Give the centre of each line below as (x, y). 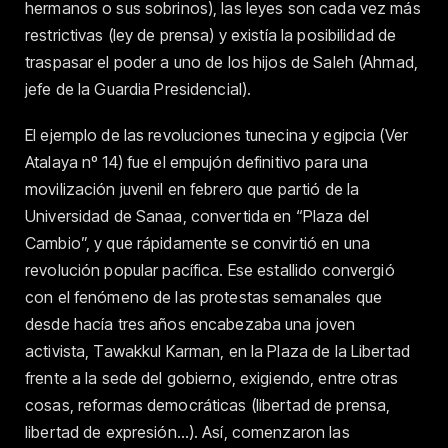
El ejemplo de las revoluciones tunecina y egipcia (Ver (216, 134)
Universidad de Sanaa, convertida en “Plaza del (197, 215)
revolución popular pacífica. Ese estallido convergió (210, 269)
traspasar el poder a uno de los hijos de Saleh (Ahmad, (221, 61)
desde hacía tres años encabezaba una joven (190, 323)
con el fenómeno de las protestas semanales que (203, 296)
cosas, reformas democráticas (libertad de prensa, (208, 404)
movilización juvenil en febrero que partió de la (192, 188)
